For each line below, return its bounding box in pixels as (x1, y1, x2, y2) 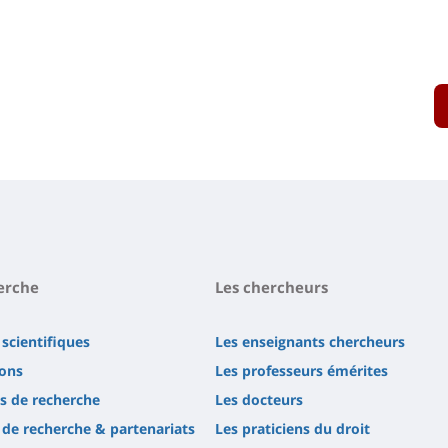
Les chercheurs (215, 277, 328, 298)
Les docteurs (215, 390, 303, 410)
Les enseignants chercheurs (215, 332, 405, 352)
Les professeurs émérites (215, 361, 388, 381)
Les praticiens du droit (215, 419, 370, 439)
